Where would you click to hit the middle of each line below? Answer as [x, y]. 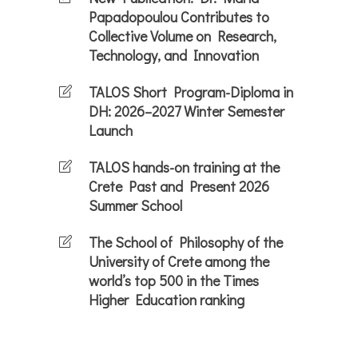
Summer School [135, 205]
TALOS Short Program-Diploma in [191, 91]
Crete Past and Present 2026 [179, 186]
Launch [111, 130]
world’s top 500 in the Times [174, 280]
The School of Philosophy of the [186, 242]
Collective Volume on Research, [183, 36]
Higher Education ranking [167, 299]
